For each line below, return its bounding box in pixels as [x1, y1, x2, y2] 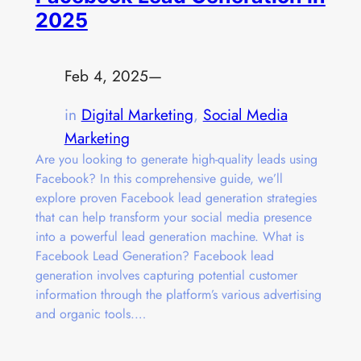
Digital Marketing [81, 103, 193, 127]
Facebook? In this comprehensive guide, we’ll [35, 169, 283, 189]
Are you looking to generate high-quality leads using [35, 150, 317, 169]
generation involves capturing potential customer [35, 266, 297, 285]
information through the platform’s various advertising [35, 285, 322, 305]
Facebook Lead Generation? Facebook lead [35, 247, 274, 266]
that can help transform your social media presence [35, 208, 312, 227]
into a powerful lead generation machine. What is [35, 227, 304, 247]
